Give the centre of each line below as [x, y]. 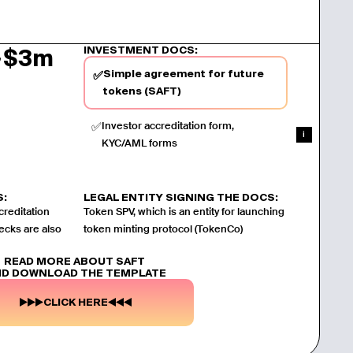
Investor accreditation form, [168, 125]
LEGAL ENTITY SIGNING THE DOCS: [181, 197]
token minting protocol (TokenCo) [163, 229]
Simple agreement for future [184, 73]
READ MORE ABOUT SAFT [76, 261]
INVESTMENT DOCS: [141, 50]
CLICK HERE [76, 303]
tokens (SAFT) [142, 91]
